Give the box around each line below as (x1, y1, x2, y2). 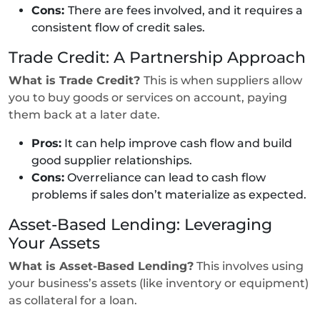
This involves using (194, 259, 304, 273)
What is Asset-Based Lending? (9, 259, 194, 273)
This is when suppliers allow (144, 73, 302, 87)
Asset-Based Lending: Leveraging (9, 214, 272, 234)
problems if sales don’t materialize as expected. (31, 187, 309, 201)
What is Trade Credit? (9, 73, 144, 87)
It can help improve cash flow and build (61, 136, 292, 150)
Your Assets (9, 233, 104, 252)
